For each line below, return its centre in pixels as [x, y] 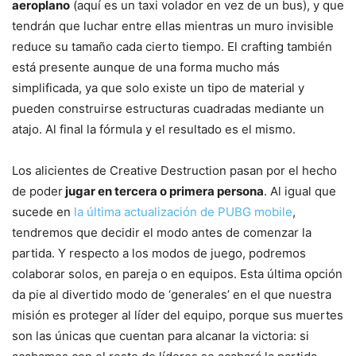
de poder [37, 192]
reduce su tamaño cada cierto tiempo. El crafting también [172, 47]
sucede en [43, 212]
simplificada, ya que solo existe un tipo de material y [158, 88]
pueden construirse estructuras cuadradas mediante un [168, 109]
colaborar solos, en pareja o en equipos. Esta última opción [177, 274]
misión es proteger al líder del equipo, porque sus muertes [178, 315]
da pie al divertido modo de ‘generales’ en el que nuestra [172, 295]
